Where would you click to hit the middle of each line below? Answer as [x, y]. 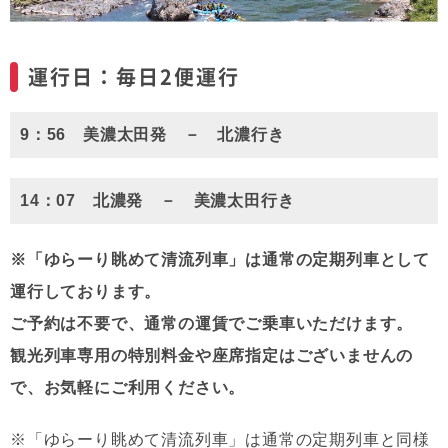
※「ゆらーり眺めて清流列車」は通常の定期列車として [220, 259]
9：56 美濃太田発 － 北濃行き [152, 134]
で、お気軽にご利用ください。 [128, 387]
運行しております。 [86, 291]
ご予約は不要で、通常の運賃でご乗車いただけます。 [212, 323]
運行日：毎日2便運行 [134, 76]
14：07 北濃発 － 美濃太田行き [157, 200]
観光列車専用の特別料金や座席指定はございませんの [212, 355]
